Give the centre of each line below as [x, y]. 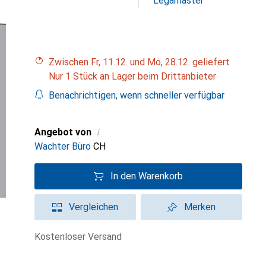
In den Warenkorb [147, 176]
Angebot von [63, 132]
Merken [200, 207]
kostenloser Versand [81, 237]
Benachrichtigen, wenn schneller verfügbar [137, 95]
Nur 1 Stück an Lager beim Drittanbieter [132, 76]
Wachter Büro [63, 146]
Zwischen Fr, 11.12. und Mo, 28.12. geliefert [142, 62]
